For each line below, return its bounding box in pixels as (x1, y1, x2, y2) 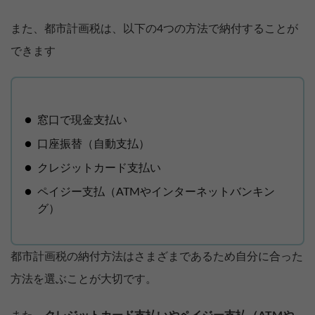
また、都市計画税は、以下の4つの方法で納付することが (11, 22, 298, 34)
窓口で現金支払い (37, 114, 127, 126)
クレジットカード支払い (37, 162, 161, 174)
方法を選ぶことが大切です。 (11, 273, 157, 285)
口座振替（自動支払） (37, 138, 150, 150)
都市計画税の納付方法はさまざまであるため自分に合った (11, 250, 303, 262)
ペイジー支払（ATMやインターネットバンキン (37, 186, 275, 198)
